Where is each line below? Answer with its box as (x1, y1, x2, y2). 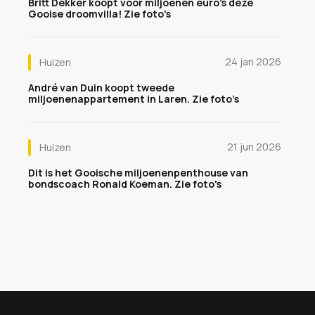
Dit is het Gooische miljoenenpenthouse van (28, 166, 248, 179)
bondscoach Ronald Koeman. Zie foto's (28, 177, 221, 191)
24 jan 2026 (225, 55, 281, 68)
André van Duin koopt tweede (28, 81, 174, 94)
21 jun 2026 (227, 140, 281, 153)
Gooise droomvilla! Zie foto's (28, 7, 171, 20)
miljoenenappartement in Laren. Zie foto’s (28, 92, 239, 105)
